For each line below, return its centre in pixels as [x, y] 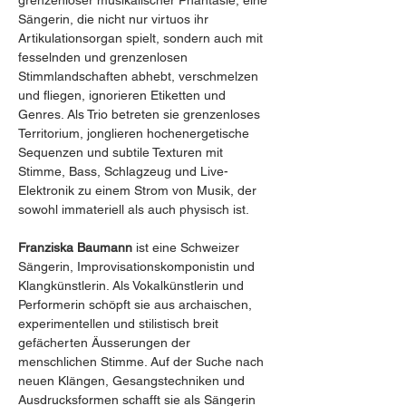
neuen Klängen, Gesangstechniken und [133, 381]
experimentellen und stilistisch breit [120, 324]
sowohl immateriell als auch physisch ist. [134, 209]
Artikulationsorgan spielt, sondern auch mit [142, 38]
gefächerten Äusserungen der [106, 343]
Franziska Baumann [77, 247]
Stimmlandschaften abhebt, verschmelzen [140, 76]
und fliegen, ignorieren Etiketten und [124, 95]
